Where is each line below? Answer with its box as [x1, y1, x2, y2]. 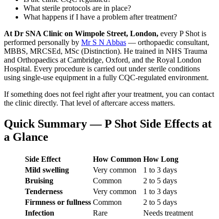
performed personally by [4, 38, 81, 46]
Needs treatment [143, 208, 193, 217]
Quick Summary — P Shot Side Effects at [4, 117, 212, 130]
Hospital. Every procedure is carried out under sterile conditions [4, 64, 200, 73]
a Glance [4, 130, 48, 143]
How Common [93, 154, 141, 163]
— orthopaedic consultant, [126, 38, 209, 46]
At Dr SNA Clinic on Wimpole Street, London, [4, 29, 158, 38]
